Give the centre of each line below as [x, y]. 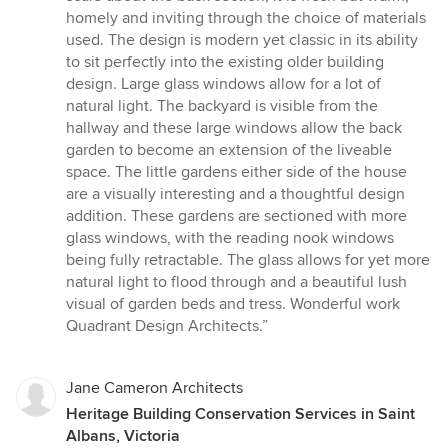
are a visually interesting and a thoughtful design [235, 194]
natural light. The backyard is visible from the [222, 106]
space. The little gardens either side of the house [236, 172]
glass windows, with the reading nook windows [230, 238]
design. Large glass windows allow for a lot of [223, 84]
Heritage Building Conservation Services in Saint [240, 414]
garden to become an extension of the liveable [229, 150]
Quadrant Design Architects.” [167, 326]
